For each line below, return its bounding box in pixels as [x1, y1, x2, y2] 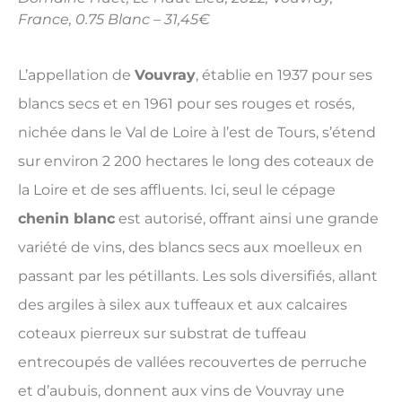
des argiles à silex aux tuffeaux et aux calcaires [18, 296, 347, 314]
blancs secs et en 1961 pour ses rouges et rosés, [18, 95, 354, 113]
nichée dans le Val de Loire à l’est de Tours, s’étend [18, 124, 376, 142]
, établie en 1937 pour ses [196, 66, 372, 84]
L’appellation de [18, 66, 135, 84]
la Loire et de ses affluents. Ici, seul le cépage [18, 181, 336, 199]
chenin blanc [18, 210, 115, 228]
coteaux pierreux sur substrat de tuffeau [18, 325, 307, 343]
